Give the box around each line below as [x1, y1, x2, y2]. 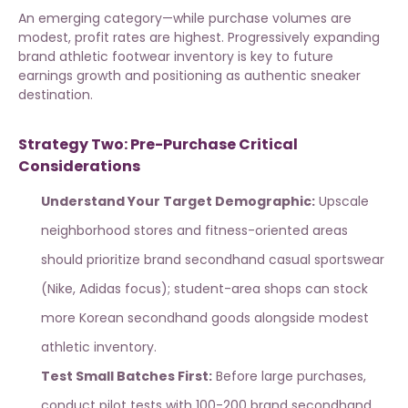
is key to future [234, 47, 333, 66]
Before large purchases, [212, 367, 366, 386]
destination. [18, 86, 93, 105]
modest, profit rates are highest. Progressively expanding [18, 28, 380, 47]
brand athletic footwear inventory [18, 47, 234, 66]
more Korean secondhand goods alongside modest [41, 309, 369, 328]
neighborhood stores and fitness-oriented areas [41, 221, 348, 240]
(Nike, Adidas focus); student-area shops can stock [41, 280, 368, 299]
